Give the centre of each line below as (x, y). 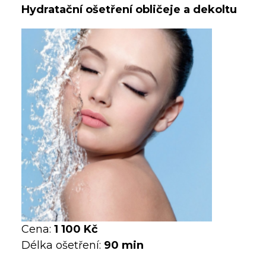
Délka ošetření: (63, 245)
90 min (124, 245)
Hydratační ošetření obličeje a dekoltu (129, 9)
